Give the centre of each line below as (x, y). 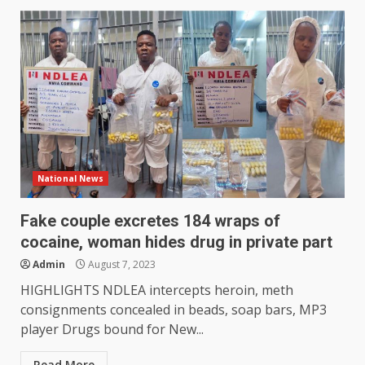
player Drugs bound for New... (112, 330)
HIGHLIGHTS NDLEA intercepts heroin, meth (157, 290)
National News (71, 179)
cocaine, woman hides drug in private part (176, 242)
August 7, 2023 (121, 265)
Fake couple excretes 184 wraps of (150, 221)
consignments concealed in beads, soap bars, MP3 (174, 310)
